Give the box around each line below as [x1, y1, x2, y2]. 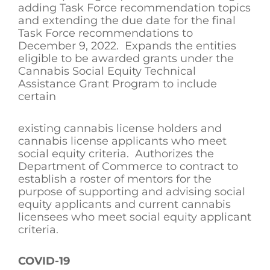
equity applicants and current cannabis [18, 197, 231, 211]
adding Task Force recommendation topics [18, 1, 251, 15]
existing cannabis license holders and [18, 121, 222, 135]
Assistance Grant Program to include [18, 77, 217, 91]
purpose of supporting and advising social [18, 184, 245, 198]
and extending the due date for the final [18, 14, 236, 28]
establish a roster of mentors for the [18, 172, 212, 186]
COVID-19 [18, 254, 70, 268]
